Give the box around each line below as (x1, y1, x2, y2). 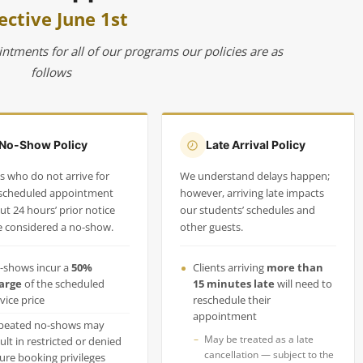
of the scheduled (22, 277, 105, 291)
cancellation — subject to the (203, 348, 334, 361)
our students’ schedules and (179, 203, 315, 217)
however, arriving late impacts (179, 186, 324, 200)
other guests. (179, 220, 243, 234)
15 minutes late (192, 277, 275, 291)
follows (31, 64, 72, 80)
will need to (274, 277, 332, 291)
